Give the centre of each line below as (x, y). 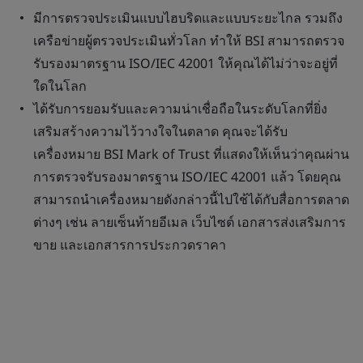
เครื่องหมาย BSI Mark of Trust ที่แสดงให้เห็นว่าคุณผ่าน (191, 154)
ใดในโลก (60, 86)
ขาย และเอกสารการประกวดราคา (130, 245)
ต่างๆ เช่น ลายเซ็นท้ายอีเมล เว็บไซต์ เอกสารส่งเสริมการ (190, 222)
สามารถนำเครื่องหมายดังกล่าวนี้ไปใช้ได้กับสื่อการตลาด (191, 199)
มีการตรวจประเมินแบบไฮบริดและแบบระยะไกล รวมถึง (188, 18)
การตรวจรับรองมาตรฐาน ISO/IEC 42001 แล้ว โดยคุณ (187, 177)
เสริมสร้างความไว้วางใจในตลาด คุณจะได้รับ (160, 131)
